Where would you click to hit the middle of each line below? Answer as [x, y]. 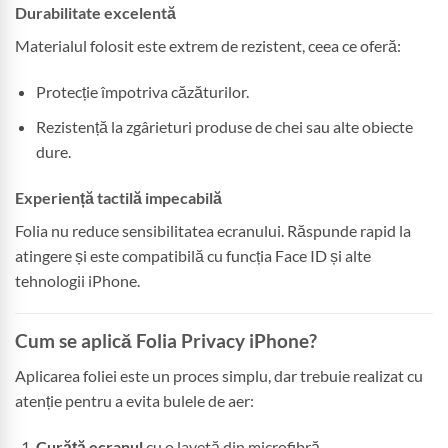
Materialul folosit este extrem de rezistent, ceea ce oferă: [208, 46]
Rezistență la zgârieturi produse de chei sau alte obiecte [224, 126]
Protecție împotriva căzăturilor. [142, 92]
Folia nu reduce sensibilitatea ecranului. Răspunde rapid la [213, 230]
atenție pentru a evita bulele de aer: [134, 401]
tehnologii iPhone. [77, 280]
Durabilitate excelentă [95, 13]
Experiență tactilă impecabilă [118, 197]
